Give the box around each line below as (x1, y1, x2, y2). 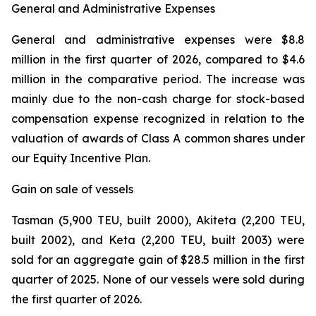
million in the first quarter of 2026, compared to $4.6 (11, 52, 305, 66)
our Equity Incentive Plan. (11, 151, 150, 165)
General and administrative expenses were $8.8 (11, 32, 305, 47)
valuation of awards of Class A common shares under (11, 131, 305, 145)
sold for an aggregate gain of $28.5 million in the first (11, 253, 305, 267)
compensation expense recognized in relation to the (11, 111, 305, 126)
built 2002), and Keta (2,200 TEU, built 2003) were (11, 233, 305, 247)
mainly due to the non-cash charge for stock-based (11, 92, 305, 106)
